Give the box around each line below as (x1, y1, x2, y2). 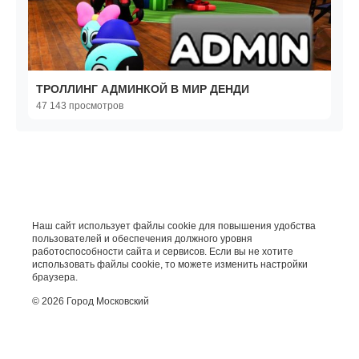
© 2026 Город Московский (32, 296, 149, 308)
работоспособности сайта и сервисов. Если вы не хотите (32, 246, 293, 258)
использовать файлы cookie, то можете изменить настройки (32, 259, 308, 271)
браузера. (32, 272, 78, 284)
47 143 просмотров (36, 100, 123, 112)
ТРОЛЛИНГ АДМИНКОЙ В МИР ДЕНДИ (36, 83, 249, 96)
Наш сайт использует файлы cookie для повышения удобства (32, 220, 316, 232)
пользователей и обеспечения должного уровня (32, 233, 252, 245)
